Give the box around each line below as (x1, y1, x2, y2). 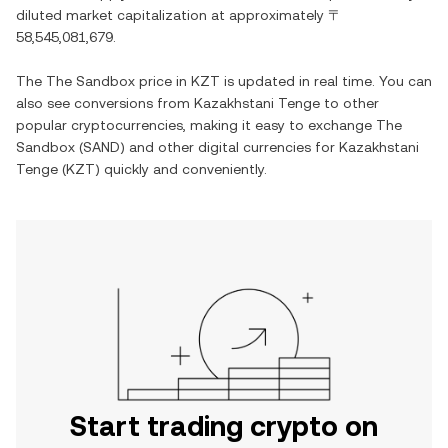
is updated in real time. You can (220, 73, 432, 89)
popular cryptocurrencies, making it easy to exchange (16, 117, 376, 133)
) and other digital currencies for (120, 139, 339, 155)
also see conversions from (16, 95, 194, 111)
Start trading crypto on (70, 410, 378, 442)
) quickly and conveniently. (95, 161, 267, 177)
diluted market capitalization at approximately (16, 7, 328, 23)
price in (135, 73, 191, 89)
